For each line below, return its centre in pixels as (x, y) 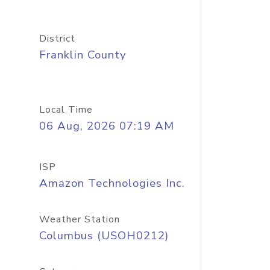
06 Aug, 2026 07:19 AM (106, 126)
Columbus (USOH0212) (104, 236)
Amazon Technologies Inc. (112, 183)
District (57, 39)
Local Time (66, 110)
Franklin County (83, 55)
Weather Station (79, 219)
